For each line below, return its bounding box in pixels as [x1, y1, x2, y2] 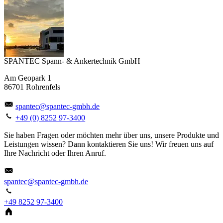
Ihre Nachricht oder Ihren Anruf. [4, 148, 106, 157]
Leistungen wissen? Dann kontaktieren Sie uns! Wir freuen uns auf [4, 139, 214, 148]
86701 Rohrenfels [4, 83, 60, 92]
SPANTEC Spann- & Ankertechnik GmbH [4, 57, 140, 66]
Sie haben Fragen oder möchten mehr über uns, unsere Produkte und [4, 130, 219, 139]
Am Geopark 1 [4, 74, 51, 83]
